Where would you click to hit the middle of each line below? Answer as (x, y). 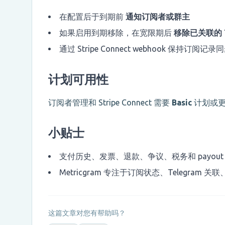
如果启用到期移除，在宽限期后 (117, 33)
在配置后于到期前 (92, 17)
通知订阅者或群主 (158, 17)
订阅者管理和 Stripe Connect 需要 (110, 103)
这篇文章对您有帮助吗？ (87, 213)
